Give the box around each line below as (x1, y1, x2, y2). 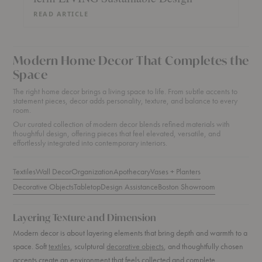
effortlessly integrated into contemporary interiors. (13, 137, 167, 148)
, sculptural (70, 241, 106, 252)
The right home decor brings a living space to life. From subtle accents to (13, 86, 237, 96)
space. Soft (13, 241, 49, 252)
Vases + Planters (150, 166, 201, 177)
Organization (71, 166, 113, 177)
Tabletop (74, 181, 101, 192)
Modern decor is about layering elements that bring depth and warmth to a (13, 227, 247, 239)
